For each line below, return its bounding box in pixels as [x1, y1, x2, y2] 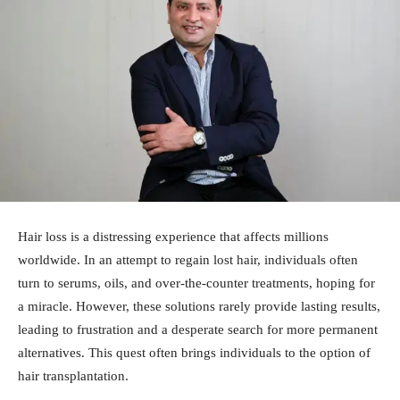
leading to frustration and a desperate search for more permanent [18, 322, 378, 337]
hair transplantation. [18, 369, 129, 384]
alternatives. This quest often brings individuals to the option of [18, 346, 371, 361]
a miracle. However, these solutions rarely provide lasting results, [18, 299, 380, 314]
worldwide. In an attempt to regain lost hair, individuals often [18, 253, 358, 268]
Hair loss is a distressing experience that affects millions [18, 229, 329, 245]
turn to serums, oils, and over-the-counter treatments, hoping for [18, 276, 375, 291]
